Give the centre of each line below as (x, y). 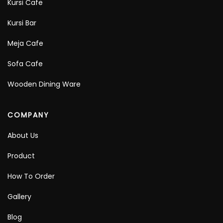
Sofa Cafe (25, 64)
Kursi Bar (22, 23)
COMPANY (28, 115)
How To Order (31, 176)
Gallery (19, 197)
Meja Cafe (25, 44)
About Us (23, 136)
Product (21, 156)
